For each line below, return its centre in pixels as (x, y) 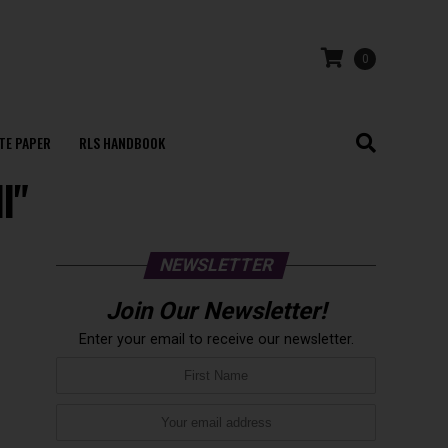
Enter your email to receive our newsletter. (216, 339)
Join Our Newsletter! (216, 311)
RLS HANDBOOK (121, 142)
